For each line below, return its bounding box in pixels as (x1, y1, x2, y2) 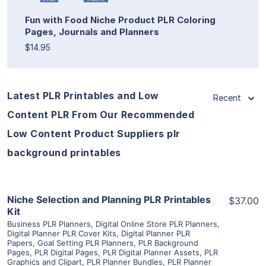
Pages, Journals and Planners (25, 26, 159, 37)
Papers (7, 237, 33, 248)
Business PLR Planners (7, 218, 91, 229)
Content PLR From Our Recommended (7, 108, 194, 121)
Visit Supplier (102, 225, 164, 237)
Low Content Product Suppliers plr (7, 127, 180, 140)
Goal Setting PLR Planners (37, 237, 134, 248)
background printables (7, 146, 121, 159)
